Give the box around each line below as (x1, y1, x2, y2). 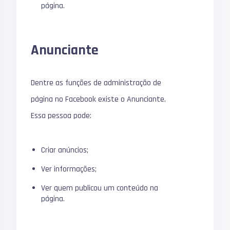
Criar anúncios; (41, 144, 89, 156)
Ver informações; (41, 163, 97, 175)
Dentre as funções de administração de (31, 77, 162, 88)
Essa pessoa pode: (31, 110, 92, 121)
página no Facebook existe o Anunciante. (31, 93, 166, 105)
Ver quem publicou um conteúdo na (41, 182, 159, 194)
